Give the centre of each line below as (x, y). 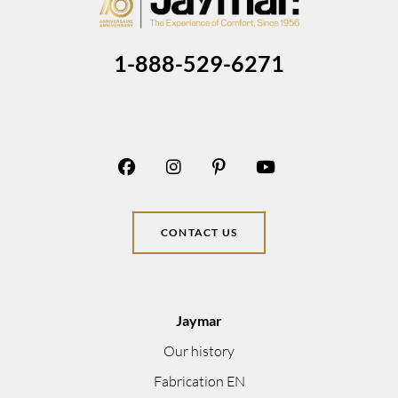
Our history (199, 350)
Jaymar (199, 320)
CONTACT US (199, 232)
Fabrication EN (199, 381)
